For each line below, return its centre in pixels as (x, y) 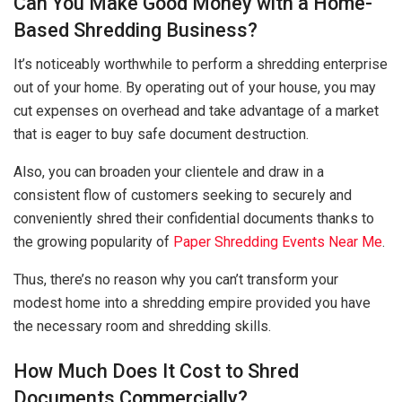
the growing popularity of (93, 242)
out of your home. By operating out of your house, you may (195, 88)
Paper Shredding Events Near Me (278, 242)
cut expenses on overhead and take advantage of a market (196, 111)
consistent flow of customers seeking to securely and (183, 196)
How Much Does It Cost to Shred (156, 371)
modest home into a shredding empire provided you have (192, 303)
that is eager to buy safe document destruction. (163, 135)
